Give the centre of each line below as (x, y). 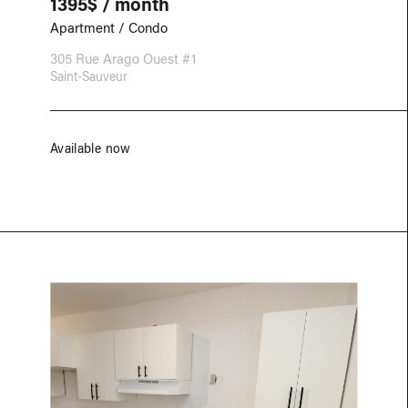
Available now (91, 148)
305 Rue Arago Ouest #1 (123, 58)
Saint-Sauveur (89, 76)
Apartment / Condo (109, 27)
